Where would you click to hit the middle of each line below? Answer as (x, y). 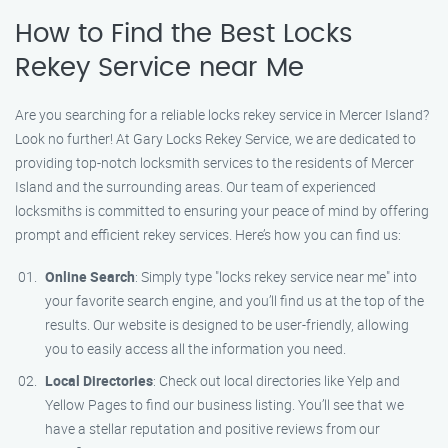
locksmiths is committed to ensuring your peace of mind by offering (222, 210)
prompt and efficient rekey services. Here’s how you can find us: (208, 234)
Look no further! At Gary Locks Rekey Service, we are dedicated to (215, 138)
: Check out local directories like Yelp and (276, 380)
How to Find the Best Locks (184, 34)
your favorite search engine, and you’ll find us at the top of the (234, 300)
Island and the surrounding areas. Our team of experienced (195, 186)
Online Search (90, 276)
